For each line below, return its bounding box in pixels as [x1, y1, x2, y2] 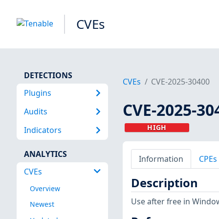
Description [131, 175, 198, 191]
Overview [29, 184, 60, 194]
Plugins [23, 87, 51, 98]
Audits [23, 106, 47, 117]
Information [138, 153, 183, 164]
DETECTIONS [23, 69, 72, 81]
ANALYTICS [23, 148, 67, 159]
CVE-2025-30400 [151, 76, 210, 88]
